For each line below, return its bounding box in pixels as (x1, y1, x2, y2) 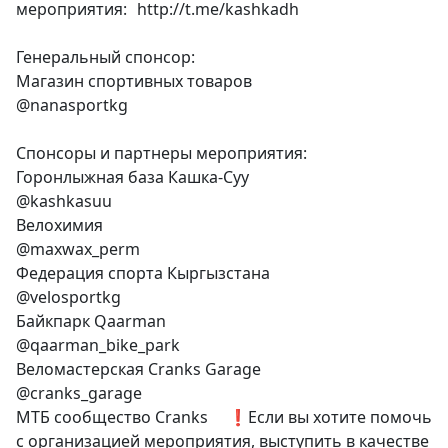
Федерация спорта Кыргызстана (16, 262, 270, 284)
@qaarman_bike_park (16, 334, 180, 356)
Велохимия (16, 214, 103, 236)
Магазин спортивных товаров (16, 70, 252, 92)
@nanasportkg (16, 94, 128, 116)
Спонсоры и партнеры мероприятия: (16, 142, 307, 164)
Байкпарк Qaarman (16, 310, 166, 332)
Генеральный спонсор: (16, 46, 195, 68)
